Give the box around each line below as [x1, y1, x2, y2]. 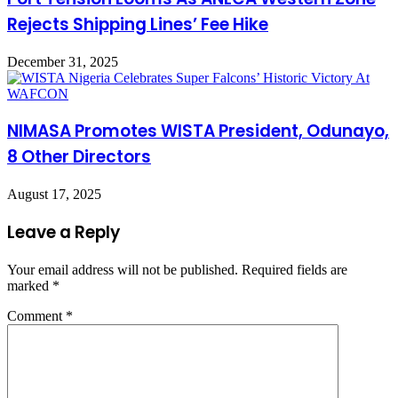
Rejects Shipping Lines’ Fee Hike [7, 12, 268, 36]
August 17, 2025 [7, 187, 101, 203]
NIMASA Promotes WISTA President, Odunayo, [7, 119, 389, 144]
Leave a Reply [7, 219, 120, 244]
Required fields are [242, 261, 347, 277]
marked [7, 277, 52, 293]
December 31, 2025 [7, 53, 118, 69]
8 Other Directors [7, 145, 151, 170]
